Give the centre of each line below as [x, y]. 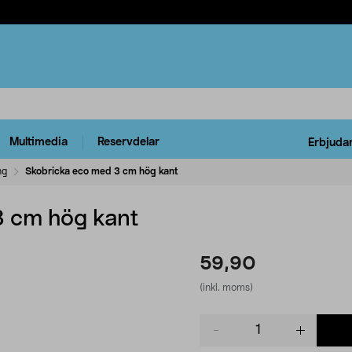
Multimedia [38, 143]
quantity [220, 337]
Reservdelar [128, 143]
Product [220, 321]
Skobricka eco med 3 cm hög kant [102, 171]
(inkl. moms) [226, 287]
